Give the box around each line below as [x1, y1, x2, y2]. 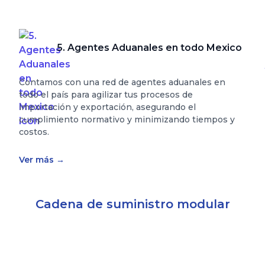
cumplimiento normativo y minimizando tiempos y [19, 114, 235, 125]
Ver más [19, 154, 56, 165]
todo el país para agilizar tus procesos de [19, 89, 193, 100]
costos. [19, 127, 49, 137]
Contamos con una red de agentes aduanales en [19, 77, 225, 88]
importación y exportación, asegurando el [19, 102, 196, 112]
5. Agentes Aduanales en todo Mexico [57, 42, 242, 53]
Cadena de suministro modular [35, 197, 230, 211]
